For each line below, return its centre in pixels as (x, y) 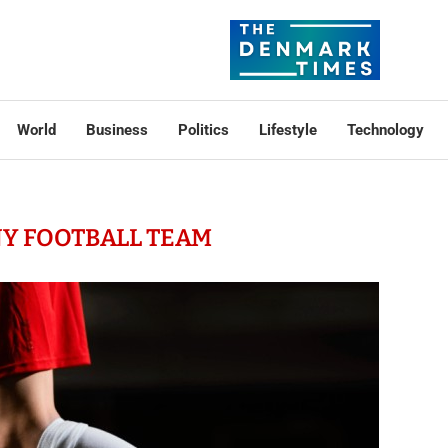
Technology (385, 130)
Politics (203, 130)
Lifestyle (287, 130)
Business (116, 130)
